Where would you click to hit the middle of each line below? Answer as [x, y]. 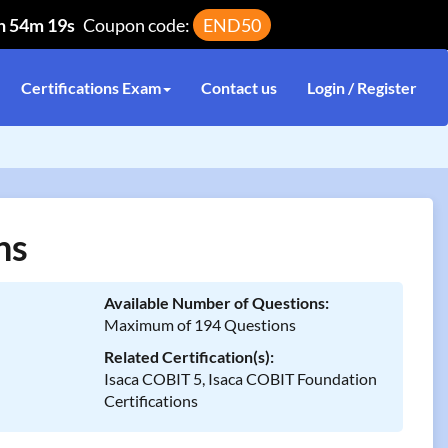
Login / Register [362, 87]
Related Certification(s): [188, 356]
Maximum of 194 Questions [199, 324]
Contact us [239, 87]
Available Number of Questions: [216, 302]
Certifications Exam [91, 87]
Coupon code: [138, 25]
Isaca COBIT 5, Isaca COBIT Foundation [240, 378]
